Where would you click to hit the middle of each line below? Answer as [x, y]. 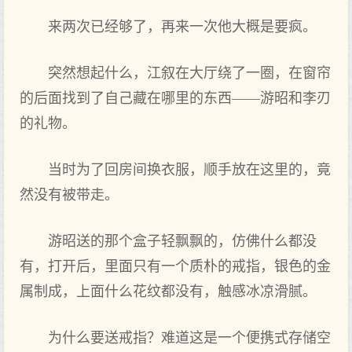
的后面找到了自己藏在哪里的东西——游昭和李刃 [175, 98]
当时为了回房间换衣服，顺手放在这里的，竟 [189, 170]
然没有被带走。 [69, 195]
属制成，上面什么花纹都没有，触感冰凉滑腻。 [168, 291]
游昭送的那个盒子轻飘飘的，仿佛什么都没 [182, 241]
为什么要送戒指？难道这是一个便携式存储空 [189, 338]
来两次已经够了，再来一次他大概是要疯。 [182, 27]
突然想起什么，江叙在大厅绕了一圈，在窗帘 [189, 73]
